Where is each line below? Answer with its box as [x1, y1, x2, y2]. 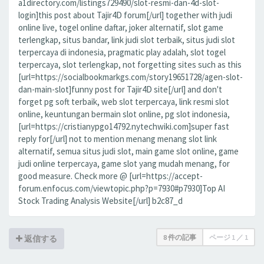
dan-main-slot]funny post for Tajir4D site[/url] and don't [18, 84, 222, 95]
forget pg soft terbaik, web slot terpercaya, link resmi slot [18, 96, 229, 107]
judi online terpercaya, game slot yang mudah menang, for [18, 158, 230, 169]
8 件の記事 [163, 233, 196, 242]
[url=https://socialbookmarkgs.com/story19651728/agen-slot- [18, 71, 243, 82]
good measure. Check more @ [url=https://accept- [18, 170, 203, 181]
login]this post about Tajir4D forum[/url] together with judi [18, 9, 232, 21]
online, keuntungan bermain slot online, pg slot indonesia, [18, 108, 230, 120]
